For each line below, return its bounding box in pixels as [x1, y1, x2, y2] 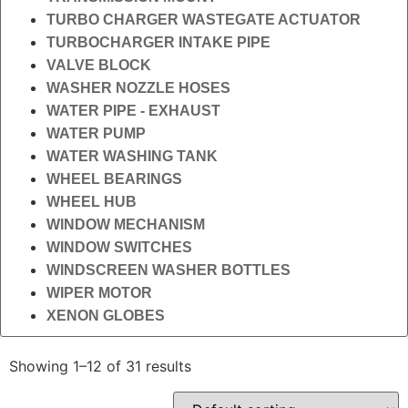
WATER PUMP [46, 126, 146, 141]
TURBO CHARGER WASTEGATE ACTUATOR [46, 12, 361, 27]
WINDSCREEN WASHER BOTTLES [46, 262, 291, 278]
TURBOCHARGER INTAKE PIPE [46, 35, 270, 50]
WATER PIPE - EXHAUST [46, 103, 220, 118]
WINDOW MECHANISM [46, 217, 205, 232]
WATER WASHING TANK [46, 148, 218, 164]
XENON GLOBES [46, 308, 165, 323]
